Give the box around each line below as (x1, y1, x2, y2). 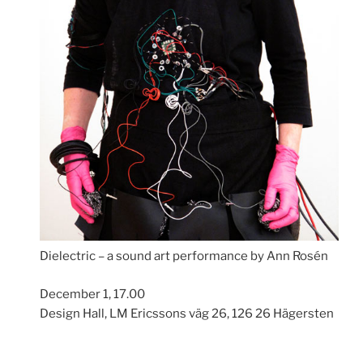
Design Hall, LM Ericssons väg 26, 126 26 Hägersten (40, 305, 335, 321)
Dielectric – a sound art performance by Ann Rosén (40, 249, 329, 264)
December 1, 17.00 (40, 286, 146, 301)
